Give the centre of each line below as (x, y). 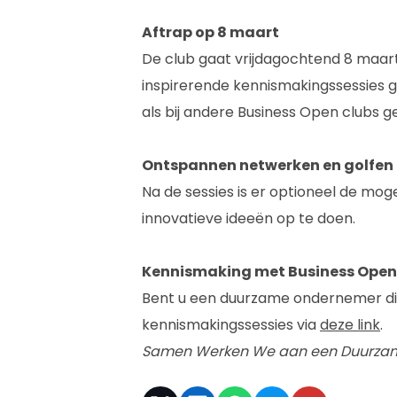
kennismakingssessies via (231, 324)
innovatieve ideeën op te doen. (249, 218)
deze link (350, 324)
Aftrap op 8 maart (210, 32)
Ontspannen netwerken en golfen (268, 165)
